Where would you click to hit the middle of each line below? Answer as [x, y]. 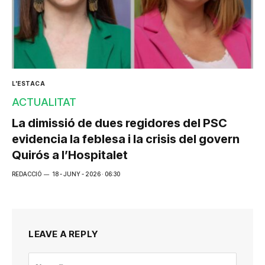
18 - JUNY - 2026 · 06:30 [86, 174]
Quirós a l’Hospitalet [70, 155]
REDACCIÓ [27, 174]
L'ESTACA [28, 83]
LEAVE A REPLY [63, 234]
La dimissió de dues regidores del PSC [119, 123]
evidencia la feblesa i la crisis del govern [126, 139]
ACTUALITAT [44, 102]
